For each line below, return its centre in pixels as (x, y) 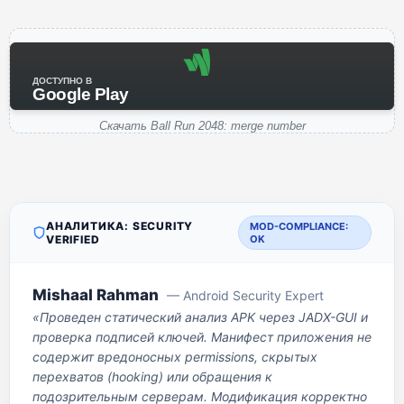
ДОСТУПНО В (62, 81)
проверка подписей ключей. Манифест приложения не (202, 337)
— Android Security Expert (245, 295)
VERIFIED (73, 239)
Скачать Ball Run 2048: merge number (202, 126)
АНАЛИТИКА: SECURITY (120, 226)
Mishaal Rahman (96, 295)
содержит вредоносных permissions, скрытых (175, 357)
